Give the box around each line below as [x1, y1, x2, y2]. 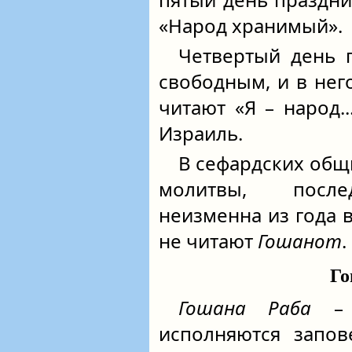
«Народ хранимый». [159, 13, 343, 38]
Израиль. [159, 120, 243, 146]
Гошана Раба [178, 295, 312, 321]
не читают [159, 228, 258, 254]
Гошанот [258, 228, 342, 254]
